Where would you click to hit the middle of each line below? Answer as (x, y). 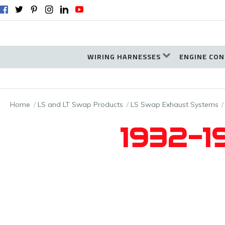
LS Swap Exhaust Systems (174, 105)
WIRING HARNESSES (124, 57)
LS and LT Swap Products (80, 105)
